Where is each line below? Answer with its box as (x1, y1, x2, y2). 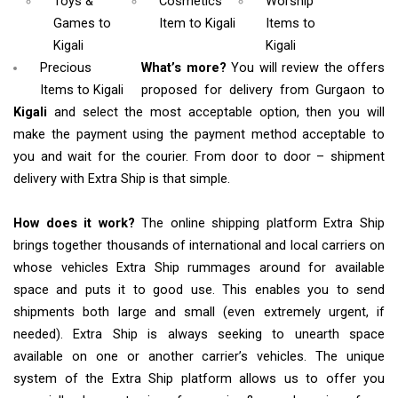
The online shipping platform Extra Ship (134, 215, 386, 231)
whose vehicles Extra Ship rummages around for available (13, 259, 385, 275)
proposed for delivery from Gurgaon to (141, 82, 385, 98)
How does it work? (13, 215, 135, 231)
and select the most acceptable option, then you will (53, 104, 386, 120)
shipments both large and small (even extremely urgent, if (13, 304, 385, 320)
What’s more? (141, 60, 232, 76)
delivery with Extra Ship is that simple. (13, 171, 230, 187)
